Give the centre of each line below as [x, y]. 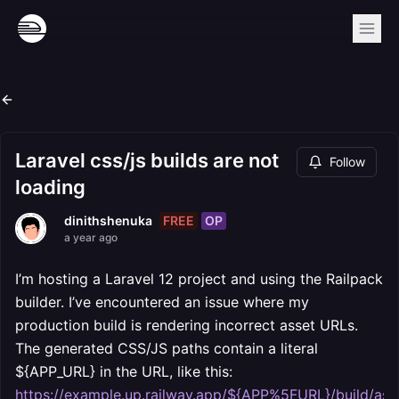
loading [50, 187]
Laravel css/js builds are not [147, 160]
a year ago [91, 237]
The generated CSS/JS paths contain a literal [167, 348]
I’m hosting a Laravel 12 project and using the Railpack [199, 279]
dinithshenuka [108, 220]
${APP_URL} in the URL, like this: [124, 371]
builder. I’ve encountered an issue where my [162, 302]
